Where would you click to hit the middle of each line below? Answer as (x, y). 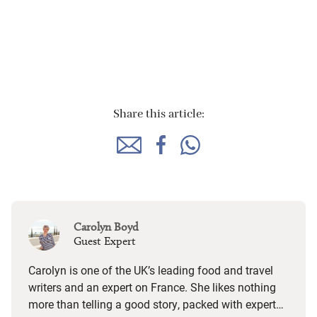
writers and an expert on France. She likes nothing (152, 287)
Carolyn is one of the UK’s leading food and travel (151, 270)
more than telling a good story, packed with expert (152, 304)
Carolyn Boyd (106, 226)
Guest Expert (105, 241)
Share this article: (158, 115)
